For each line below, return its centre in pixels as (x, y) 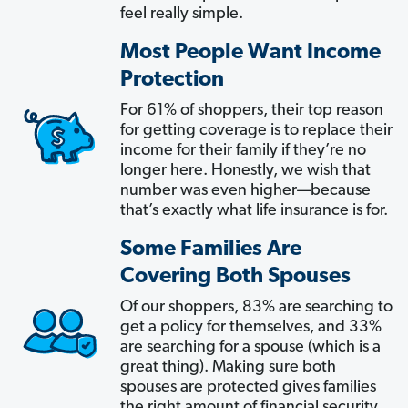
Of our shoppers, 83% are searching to (256, 307)
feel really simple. (182, 14)
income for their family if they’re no (243, 150)
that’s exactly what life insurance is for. (254, 210)
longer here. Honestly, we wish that (245, 170)
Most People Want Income (250, 52)
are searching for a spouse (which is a (250, 347)
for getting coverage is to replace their (256, 130)
